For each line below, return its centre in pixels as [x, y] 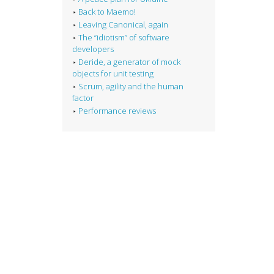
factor [83, 98]
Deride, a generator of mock [129, 62]
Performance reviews [117, 111]
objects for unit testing [113, 74]
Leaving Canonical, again [123, 25]
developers [93, 49]
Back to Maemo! [107, 12]
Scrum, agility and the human [131, 87]
